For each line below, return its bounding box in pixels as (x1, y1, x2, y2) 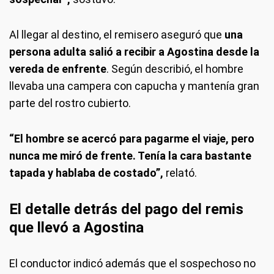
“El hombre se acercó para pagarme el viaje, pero (9, 132, 254, 145)
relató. (166, 166, 197, 179)
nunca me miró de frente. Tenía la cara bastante (9, 149, 251, 162)
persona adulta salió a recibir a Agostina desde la (9, 45, 259, 58)
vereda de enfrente (9, 62, 106, 75)
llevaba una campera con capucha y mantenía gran (9, 80, 259, 92)
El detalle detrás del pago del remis (9, 201, 243, 218)
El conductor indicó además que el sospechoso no (9, 257, 256, 270)
